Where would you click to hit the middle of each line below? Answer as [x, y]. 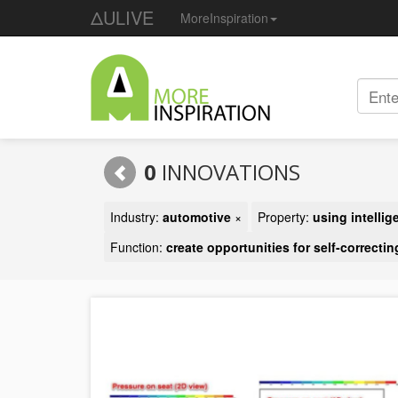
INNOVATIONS [228, 172]
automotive [197, 217]
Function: [138, 247]
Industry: [136, 217]
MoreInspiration [224, 18]
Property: [285, 217]
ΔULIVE [122, 17]
